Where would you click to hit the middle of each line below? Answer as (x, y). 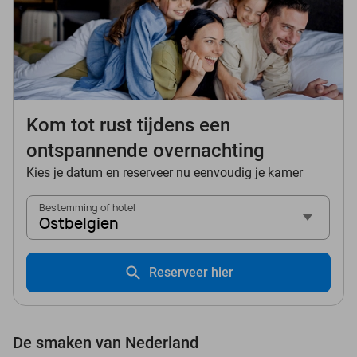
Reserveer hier (191, 272)
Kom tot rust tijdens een (128, 125)
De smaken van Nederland (106, 342)
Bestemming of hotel (87, 207)
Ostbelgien (79, 223)
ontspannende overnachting (145, 150)
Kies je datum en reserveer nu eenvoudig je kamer (165, 172)
